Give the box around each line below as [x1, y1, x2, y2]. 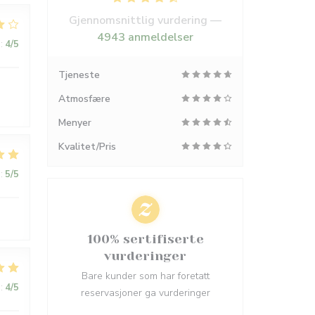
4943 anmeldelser [97, 30, 193, 45]
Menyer [58, 116, 91, 129]
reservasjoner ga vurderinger [80, 286, 210, 300]
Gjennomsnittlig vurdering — [69, 13, 221, 28]
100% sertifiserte [86, 232, 204, 246]
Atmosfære [58, 92, 110, 105]
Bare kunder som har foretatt [81, 269, 210, 283]
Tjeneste [58, 68, 100, 82]
